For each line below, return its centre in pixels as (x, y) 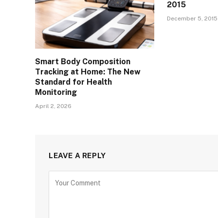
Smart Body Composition (83, 61)
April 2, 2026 (53, 106)
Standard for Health (73, 82)
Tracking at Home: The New (88, 72)
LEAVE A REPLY (77, 155)
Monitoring (56, 92)
